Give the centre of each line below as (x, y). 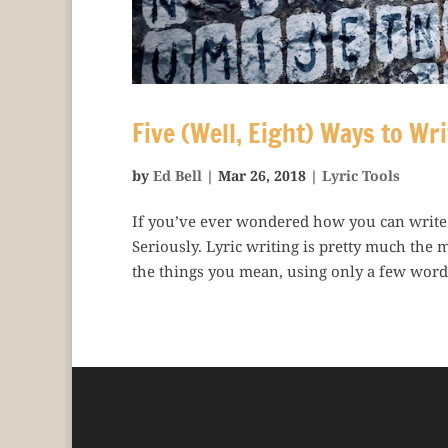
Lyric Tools (361, 176)
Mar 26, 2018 (262, 176)
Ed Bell (177, 176)
